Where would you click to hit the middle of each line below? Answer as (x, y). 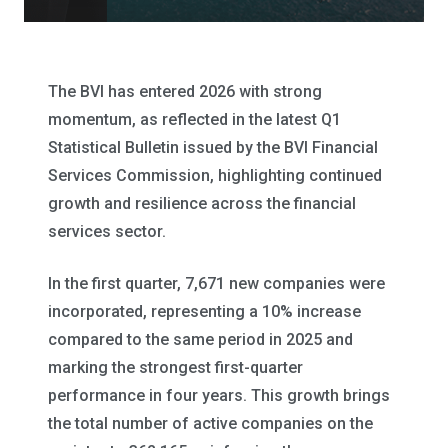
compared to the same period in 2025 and (200, 339)
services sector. (107, 231)
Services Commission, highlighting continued (215, 175)
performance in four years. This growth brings (219, 395)
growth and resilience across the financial (202, 203)
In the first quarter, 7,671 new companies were (216, 283)
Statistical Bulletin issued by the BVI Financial (213, 147)
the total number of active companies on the (210, 423)
